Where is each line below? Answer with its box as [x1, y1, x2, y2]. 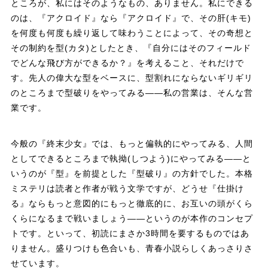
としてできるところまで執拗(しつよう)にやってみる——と [10, 153, 251, 163]
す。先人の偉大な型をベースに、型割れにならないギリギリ [10, 72, 253, 83]
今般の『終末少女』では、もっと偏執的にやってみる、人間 [10, 138, 253, 148]
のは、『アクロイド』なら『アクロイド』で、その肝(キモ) [10, 13, 251, 23]
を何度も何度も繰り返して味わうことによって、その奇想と [10, 28, 253, 38]
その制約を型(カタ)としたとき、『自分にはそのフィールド [10, 42, 251, 53]
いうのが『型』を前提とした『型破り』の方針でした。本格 [10, 168, 253, 178]
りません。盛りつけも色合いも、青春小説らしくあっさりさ [10, 243, 253, 253]
